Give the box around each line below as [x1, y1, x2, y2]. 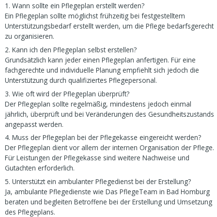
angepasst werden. [5, 119, 64, 129]
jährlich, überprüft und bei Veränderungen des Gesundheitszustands [5, 109, 215, 119]
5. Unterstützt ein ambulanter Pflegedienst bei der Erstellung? [5, 177, 191, 186]
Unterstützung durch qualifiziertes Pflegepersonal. [5, 75, 157, 85]
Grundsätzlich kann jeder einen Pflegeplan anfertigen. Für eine [5, 55, 196, 64]
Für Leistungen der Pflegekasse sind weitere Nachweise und [5, 153, 190, 163]
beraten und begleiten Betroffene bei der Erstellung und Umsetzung [5, 197, 213, 207]
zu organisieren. [5, 31, 55, 41]
